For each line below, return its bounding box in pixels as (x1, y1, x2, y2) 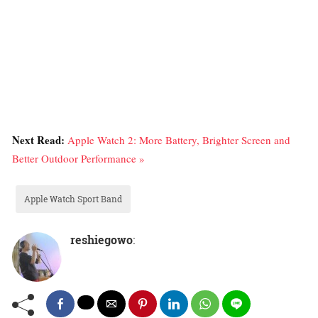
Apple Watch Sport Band (24, 193, 122, 205)
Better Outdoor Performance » (12, 151, 145, 166)
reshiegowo (70, 232, 133, 248)
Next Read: (12, 132, 67, 148)
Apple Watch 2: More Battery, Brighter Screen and (67, 133, 290, 148)
